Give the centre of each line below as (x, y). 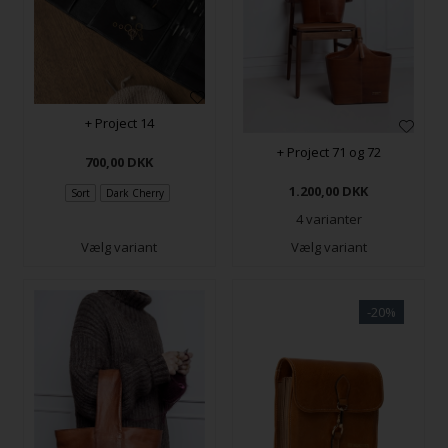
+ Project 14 (119, 122)
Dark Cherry (134, 193)
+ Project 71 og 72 (328, 151)
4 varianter (328, 218)
